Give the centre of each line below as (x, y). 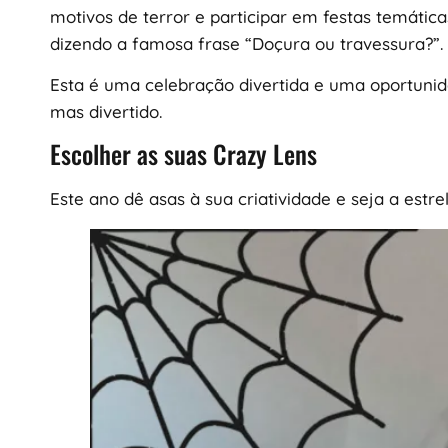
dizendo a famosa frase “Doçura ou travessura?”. (246, 43)
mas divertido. (106, 112)
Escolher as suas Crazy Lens (183, 154)
